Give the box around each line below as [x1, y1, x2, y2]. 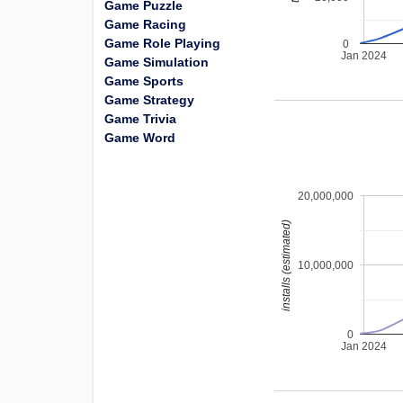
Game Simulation [104, 55, 209, 69]
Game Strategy [104, 93, 194, 107]
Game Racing [104, 17, 186, 31]
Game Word [104, 130, 175, 145]
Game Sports [104, 74, 184, 88]
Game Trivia [104, 112, 176, 126]
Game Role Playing [104, 36, 220, 50]
